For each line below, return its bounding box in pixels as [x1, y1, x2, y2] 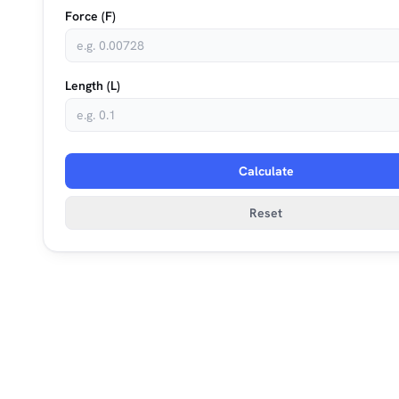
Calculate [238, 163, 294, 179]
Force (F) [65, 8, 116, 24]
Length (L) [65, 77, 120, 94]
